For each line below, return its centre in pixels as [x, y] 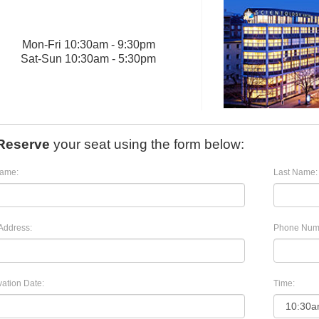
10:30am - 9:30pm [109, 45]
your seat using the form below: [147, 145]
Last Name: [296, 173]
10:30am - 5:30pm [110, 59]
